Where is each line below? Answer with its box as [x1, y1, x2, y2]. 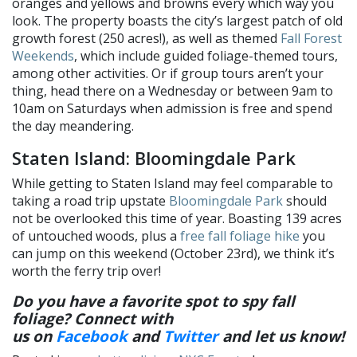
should [283, 192, 327, 210]
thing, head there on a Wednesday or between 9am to [12, 82, 333, 100]
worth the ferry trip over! [12, 262, 161, 280]
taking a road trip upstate [12, 192, 169, 210]
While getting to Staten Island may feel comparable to [12, 175, 333, 193]
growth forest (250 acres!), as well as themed [12, 29, 280, 48]
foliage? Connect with [12, 308, 173, 330]
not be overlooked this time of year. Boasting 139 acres [12, 210, 342, 228]
